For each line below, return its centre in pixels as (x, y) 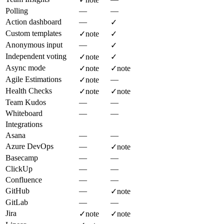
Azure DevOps (29, 146)
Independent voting (36, 56)
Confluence (24, 179)
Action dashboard (33, 21)
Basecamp (22, 157)
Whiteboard (24, 113)
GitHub (17, 190)
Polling (17, 10)
